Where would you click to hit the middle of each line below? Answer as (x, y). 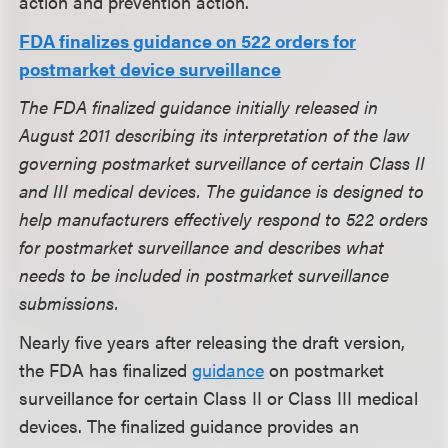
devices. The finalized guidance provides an (189, 425)
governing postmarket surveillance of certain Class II (222, 163)
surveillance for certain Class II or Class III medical (219, 397)
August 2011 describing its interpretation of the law (214, 135)
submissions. (69, 303)
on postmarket (324, 369)
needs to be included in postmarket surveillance (204, 275)
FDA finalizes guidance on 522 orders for (188, 40)
